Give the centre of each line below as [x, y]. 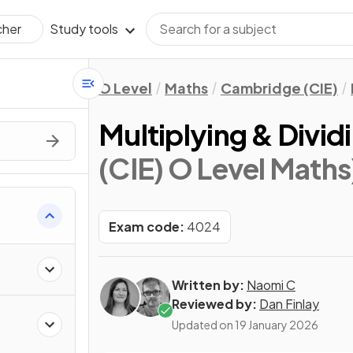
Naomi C [271, 285]
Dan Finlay [289, 304]
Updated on [203, 325]
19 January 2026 [277, 325]
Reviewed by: [214, 304]
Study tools [84, 29]
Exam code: [147, 227]
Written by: [208, 285]
